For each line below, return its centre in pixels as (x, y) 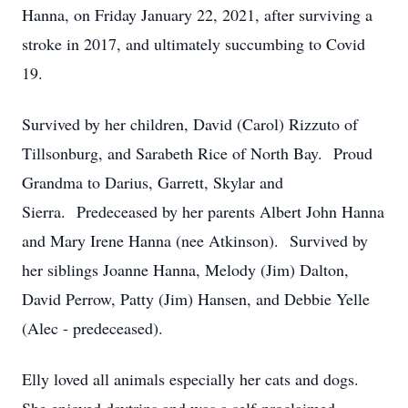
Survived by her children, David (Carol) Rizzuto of (190, 124)
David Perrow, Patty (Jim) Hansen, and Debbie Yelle (196, 299)
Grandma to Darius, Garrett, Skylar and (153, 182)
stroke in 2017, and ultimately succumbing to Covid (194, 44)
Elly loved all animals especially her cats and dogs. (193, 379)
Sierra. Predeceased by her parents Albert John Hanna (203, 211)
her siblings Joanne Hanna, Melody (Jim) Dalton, (185, 270)
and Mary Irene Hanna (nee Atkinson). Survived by (195, 240)
